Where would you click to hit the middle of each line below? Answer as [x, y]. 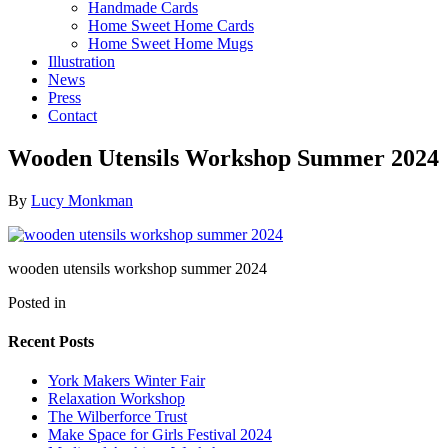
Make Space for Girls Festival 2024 [160, 435]
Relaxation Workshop [116, 399]
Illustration [81, 61]
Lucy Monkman [82, 200]
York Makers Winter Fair [126, 381]
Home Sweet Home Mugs [170, 43]
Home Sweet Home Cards [171, 25]
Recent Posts [51, 341]
